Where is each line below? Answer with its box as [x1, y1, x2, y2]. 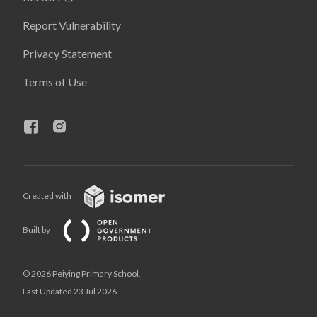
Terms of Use [23, 75, 87, 88]
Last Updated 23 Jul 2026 [23, 286, 117, 296]
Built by [23, 224, 52, 236]
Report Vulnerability [23, 18, 121, 32]
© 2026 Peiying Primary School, [23, 268, 141, 279]
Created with [23, 190, 73, 202]
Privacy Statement [23, 47, 112, 60]
